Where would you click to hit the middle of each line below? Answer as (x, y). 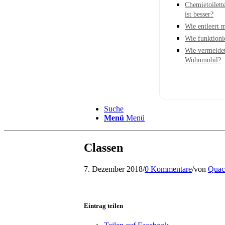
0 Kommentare (168, 169)
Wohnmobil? (203, 60)
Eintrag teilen (103, 205)
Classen (103, 147)
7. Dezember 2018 (113, 169)
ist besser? (199, 14)
